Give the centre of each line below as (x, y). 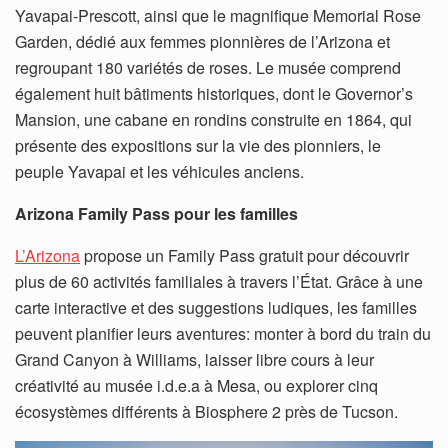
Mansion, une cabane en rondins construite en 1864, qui (213, 120)
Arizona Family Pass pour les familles (156, 214)
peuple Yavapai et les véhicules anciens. (159, 172)
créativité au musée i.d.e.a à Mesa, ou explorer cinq (196, 386)
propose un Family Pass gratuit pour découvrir (244, 256)
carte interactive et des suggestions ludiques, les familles (216, 308)
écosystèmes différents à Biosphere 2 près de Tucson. (206, 412)
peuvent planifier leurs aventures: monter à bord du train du (223, 334)
